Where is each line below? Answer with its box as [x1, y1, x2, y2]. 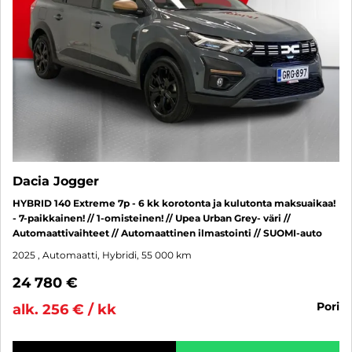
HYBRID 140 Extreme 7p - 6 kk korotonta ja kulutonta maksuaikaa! [13, 196, 335, 209]
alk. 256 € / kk [13, 300, 116, 318]
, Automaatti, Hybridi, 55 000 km [38, 248, 192, 261]
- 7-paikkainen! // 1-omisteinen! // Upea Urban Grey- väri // [13, 211, 291, 224]
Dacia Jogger [13, 173, 99, 189]
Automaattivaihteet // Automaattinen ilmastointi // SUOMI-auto [13, 226, 322, 239]
